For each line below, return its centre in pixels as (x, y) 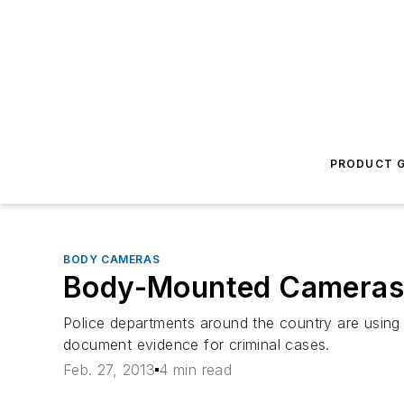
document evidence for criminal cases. (197, 344)
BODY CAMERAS (112, 259)
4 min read (196, 370)
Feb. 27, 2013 (110, 370)
